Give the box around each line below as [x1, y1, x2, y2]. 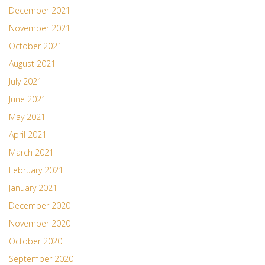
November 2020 [9, 218, 70, 230]
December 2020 [9, 200, 70, 212]
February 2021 [9, 164, 63, 176]
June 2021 [9, 93, 46, 105]
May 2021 [9, 111, 46, 123]
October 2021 [9, 40, 62, 52]
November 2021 [9, 22, 70, 34]
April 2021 [9, 129, 47, 141]
